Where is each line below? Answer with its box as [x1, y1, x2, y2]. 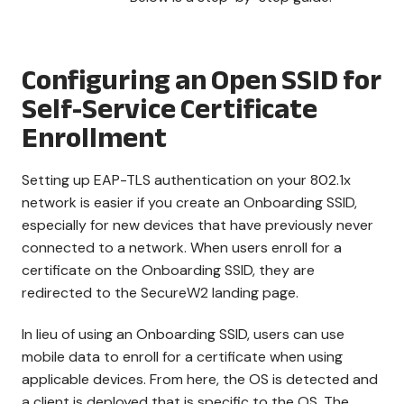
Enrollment [22, 111, 167, 165]
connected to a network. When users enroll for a [22, 238, 342, 257]
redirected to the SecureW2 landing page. [22, 283, 298, 302]
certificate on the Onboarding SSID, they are [22, 261, 315, 280]
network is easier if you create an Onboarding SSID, [22, 193, 357, 212]
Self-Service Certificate [22, 82, 317, 136]
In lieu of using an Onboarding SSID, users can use [22, 325, 344, 344]
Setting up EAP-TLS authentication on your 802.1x [22, 170, 351, 189]
